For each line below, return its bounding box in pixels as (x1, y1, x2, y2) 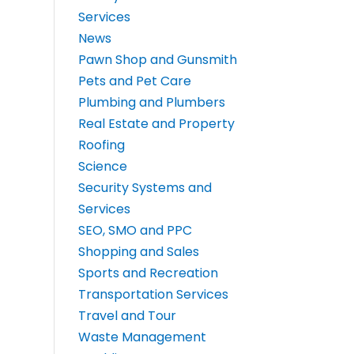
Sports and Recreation (77, 264, 218, 283)
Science (77, 157, 127, 176)
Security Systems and (77, 179, 212, 198)
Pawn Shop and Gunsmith (77, 51, 237, 70)
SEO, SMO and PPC (77, 221, 192, 240)
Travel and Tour (77, 307, 176, 326)
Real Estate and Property (77, 115, 235, 134)
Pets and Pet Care (77, 72, 191, 91)
